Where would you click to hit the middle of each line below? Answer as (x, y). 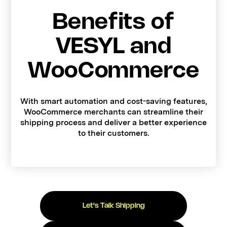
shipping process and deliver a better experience (113, 122)
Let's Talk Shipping (113, 205)
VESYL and (113, 47)
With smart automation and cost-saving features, (113, 101)
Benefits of (113, 22)
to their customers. (113, 133)
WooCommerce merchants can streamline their (113, 111)
